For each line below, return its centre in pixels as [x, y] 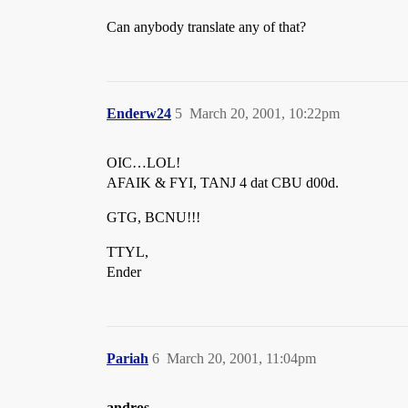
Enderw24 [139, 113]
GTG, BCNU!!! [153, 217]
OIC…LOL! [143, 163]
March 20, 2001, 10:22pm [265, 113]
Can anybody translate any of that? [206, 27]
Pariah [127, 358]
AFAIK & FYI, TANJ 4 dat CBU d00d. [223, 183]
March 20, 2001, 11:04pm [241, 358]
